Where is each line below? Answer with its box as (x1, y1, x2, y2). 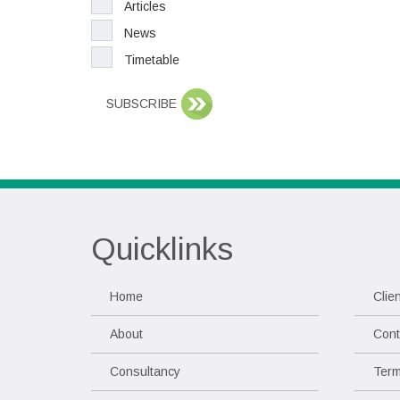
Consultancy (110, 364, 180, 379)
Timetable (124, 53, 180, 67)
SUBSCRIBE (106, 96, 178, 111)
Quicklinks (91, 231, 233, 266)
